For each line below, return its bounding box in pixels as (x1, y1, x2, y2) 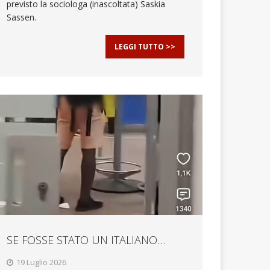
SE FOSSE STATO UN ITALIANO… (7, 232, 166, 247)
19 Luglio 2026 (16, 256, 67, 268)
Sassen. (7, 11, 37, 23)
